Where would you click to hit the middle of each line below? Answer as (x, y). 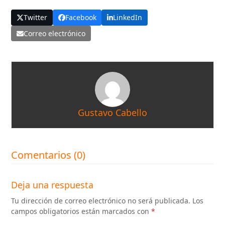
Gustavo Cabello (113, 113)
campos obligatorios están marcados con (81, 211)
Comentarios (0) (48, 155)
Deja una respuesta (52, 185)
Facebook (81, 18)
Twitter (36, 18)
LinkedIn (128, 18)
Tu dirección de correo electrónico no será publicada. (101, 201)
